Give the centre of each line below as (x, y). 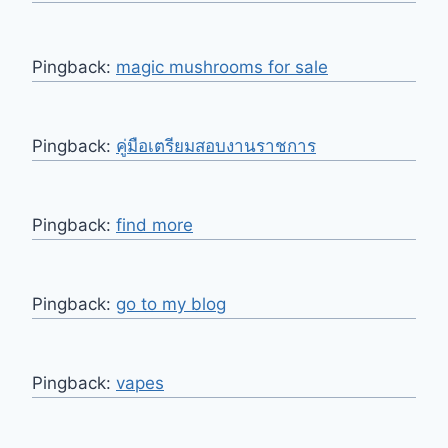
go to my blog (171, 304)
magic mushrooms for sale (222, 67)
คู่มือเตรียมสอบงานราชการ (216, 146)
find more (154, 225)
